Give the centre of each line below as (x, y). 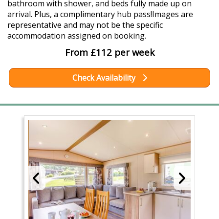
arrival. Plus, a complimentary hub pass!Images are (100, 14)
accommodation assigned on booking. (77, 36)
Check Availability (105, 78)
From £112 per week (109, 52)
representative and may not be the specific (85, 25)
